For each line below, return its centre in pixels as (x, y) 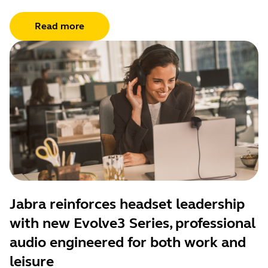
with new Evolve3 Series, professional (133, 223)
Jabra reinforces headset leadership (127, 204)
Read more (60, 26)
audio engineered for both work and (128, 242)
